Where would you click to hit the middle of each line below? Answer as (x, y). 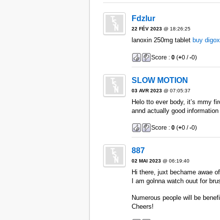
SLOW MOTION (160, 80)
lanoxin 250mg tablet (162, 40)
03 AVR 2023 (147, 90)
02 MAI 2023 (146, 161)
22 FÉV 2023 (147, 29)
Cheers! (142, 206)
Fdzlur (143, 19)
